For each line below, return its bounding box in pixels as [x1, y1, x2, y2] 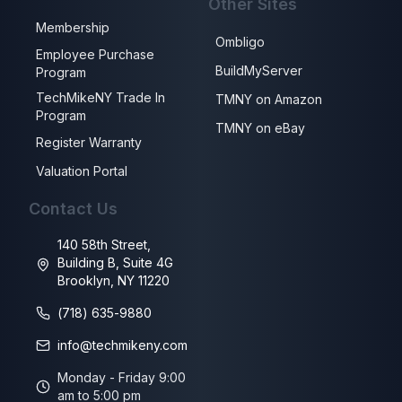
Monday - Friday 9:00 [57, 370, 186, 385]
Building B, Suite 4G [57, 255, 173, 270]
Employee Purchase [36, 47, 154, 62]
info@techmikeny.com [57, 337, 188, 353]
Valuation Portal [36, 163, 127, 179]
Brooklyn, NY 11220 [57, 273, 170, 288]
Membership [36, 20, 109, 35]
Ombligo [215, 34, 265, 49]
